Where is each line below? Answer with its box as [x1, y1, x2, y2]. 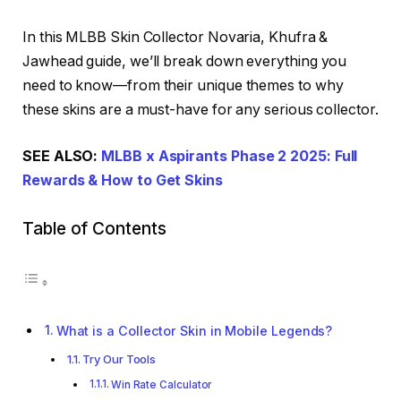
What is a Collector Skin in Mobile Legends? [55, 323, 333, 339]
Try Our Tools [82, 351, 157, 366]
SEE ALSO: [22, 147, 102, 165]
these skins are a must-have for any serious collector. [22, 100, 379, 118]
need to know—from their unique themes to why [22, 76, 344, 94]
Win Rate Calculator [110, 378, 212, 391]
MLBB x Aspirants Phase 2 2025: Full [101, 147, 358, 165]
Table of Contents [22, 218, 166, 240]
